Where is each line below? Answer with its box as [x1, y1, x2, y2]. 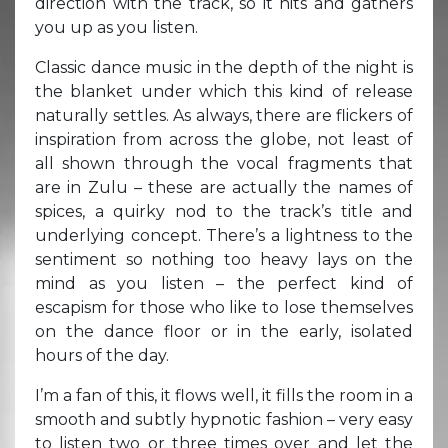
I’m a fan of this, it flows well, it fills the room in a [35, 385, 413, 405]
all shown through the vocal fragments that [35, 153, 413, 173]
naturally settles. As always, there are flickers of [35, 105, 413, 125]
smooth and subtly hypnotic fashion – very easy [35, 409, 413, 429]
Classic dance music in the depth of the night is [35, 57, 413, 77]
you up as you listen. [35, 17, 198, 37]
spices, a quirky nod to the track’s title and [35, 201, 413, 221]
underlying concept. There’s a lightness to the [35, 225, 413, 245]
